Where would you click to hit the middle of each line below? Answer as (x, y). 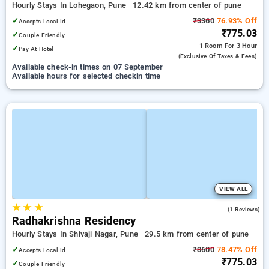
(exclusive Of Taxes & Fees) (217, 56)
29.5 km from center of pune (197, 234)
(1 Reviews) (243, 209)
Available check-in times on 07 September (88, 67)
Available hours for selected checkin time (86, 76)
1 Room (212, 46)
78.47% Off (235, 249)
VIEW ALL (233, 189)
